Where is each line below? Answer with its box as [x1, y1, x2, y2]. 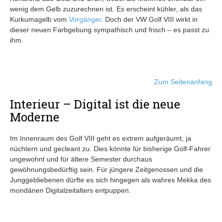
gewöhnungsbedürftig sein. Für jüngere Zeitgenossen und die [10, 165, 203, 173]
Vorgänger [69, 15, 101, 23]
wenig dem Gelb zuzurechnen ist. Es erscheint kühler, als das [10, 4, 202, 13]
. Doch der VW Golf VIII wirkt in [101, 15, 198, 23]
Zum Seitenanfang [154, 77, 212, 86]
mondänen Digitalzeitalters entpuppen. [10, 186, 131, 194]
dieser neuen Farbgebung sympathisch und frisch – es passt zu [10, 25, 209, 34]
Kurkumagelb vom [10, 15, 69, 23]
